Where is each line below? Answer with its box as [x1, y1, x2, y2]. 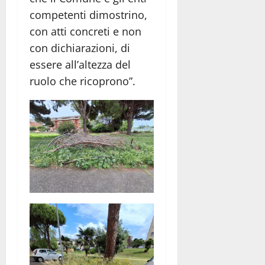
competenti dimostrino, [30, 7, 147, 22]
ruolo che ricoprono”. [30, 73, 135, 88]
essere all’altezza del [30, 57, 131, 72]
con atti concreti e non [30, 24, 141, 38]
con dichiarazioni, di [30, 40, 130, 55]
